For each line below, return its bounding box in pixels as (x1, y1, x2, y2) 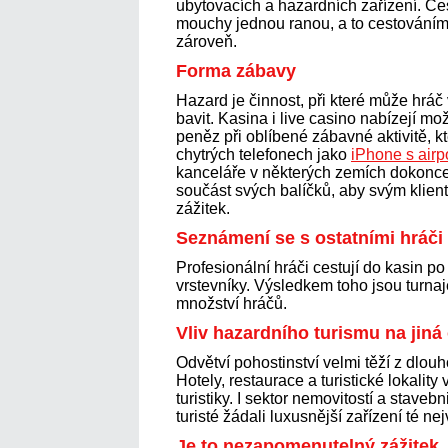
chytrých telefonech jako (176, 145, 351, 163)
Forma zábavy (176, 60, 296, 81)
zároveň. (176, 32, 237, 50)
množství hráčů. (176, 294, 287, 312)
